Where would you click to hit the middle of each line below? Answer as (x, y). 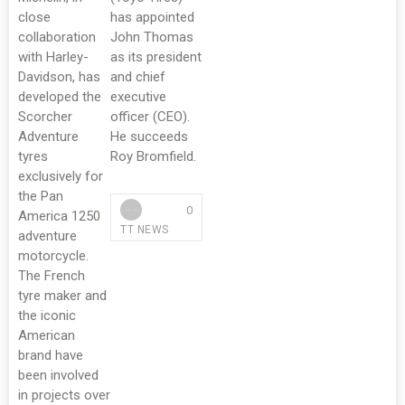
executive (138, 97)
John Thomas (152, 37)
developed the (60, 97)
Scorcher (45, 117)
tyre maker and (62, 296)
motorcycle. (53, 256)
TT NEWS (145, 230)
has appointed (152, 17)
